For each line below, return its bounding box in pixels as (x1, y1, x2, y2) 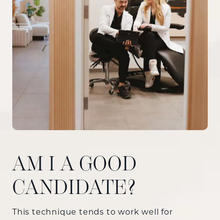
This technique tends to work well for (12, 208, 173, 217)
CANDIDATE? (12, 175, 137, 199)
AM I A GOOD (12, 151, 137, 176)
